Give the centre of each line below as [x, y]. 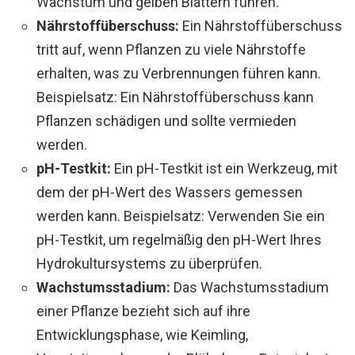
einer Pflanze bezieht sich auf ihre [143, 311]
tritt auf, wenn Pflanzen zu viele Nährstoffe [171, 49]
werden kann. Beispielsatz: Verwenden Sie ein [181, 216]
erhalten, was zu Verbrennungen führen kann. [179, 73]
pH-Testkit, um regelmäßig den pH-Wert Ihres [179, 239]
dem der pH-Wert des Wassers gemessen [170, 192]
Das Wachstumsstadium [250, 287]
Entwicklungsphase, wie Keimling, [142, 334]
